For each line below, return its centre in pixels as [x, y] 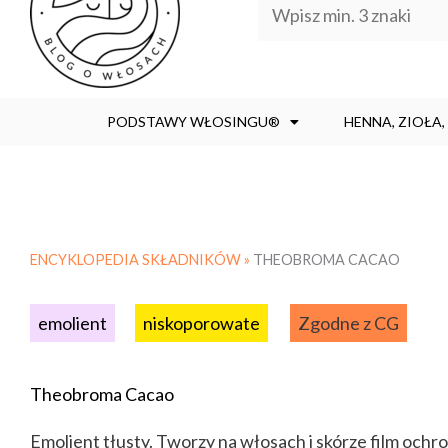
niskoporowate [201, 323]
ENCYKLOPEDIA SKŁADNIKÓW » [141, 259]
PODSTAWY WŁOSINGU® [193, 121]
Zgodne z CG [348, 323]
